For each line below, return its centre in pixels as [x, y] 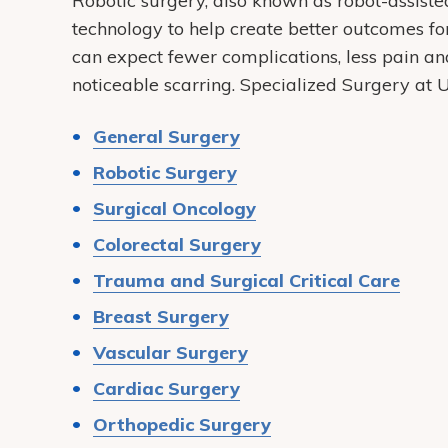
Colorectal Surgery [177, 244]
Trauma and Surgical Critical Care [247, 280]
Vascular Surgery [171, 352]
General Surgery [167, 136]
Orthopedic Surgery [182, 424]
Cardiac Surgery [167, 388]
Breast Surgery [161, 316]
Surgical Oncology [175, 208]
